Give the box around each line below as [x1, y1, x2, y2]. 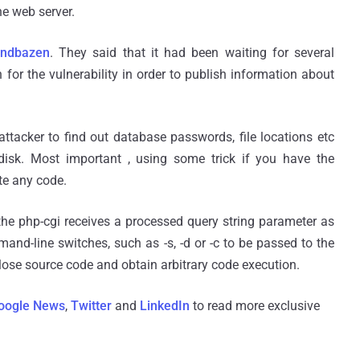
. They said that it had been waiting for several [49, 45, 335, 61]
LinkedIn [140, 298, 190, 314]
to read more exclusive [190, 298, 320, 314]
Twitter [71, 298, 112, 314]
